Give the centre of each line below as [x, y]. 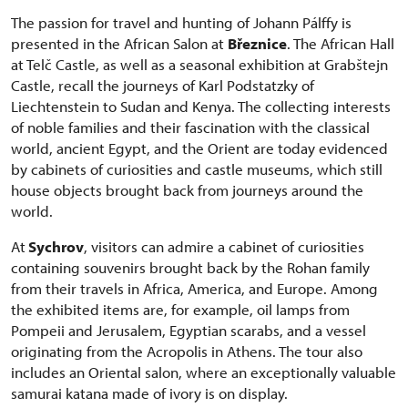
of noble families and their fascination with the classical [190, 127]
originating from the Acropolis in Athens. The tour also [187, 352]
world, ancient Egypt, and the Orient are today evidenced [199, 148]
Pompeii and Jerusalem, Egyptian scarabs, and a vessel [189, 331]
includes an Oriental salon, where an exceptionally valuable [204, 372]
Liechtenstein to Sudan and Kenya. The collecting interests [201, 107]
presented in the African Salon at [119, 44]
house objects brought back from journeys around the [187, 190]
